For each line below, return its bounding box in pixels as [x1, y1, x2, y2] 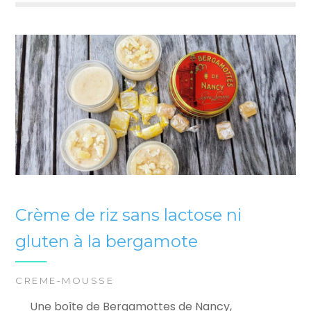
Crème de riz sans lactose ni [15, 204, 242, 225]
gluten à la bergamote [15, 230, 199, 251]
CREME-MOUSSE [15, 275, 115, 287]
